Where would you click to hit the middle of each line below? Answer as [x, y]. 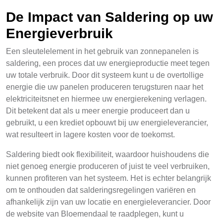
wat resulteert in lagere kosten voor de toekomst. [90, 135]
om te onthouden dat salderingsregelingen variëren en [101, 190]
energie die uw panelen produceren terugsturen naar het [105, 87]
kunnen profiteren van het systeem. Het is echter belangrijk [109, 178]
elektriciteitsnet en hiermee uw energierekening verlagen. [106, 99]
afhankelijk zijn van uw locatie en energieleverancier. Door [108, 202]
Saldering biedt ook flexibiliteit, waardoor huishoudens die [108, 154]
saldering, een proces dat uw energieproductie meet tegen [108, 63]
